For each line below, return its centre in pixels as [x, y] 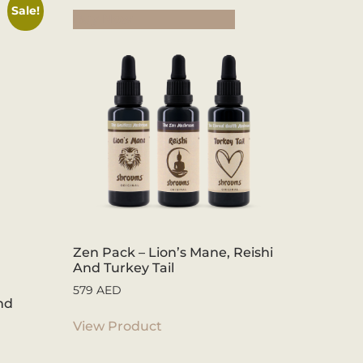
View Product [118, 326]
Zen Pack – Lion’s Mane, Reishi [173, 252]
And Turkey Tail [124, 267]
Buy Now [103, 19]
